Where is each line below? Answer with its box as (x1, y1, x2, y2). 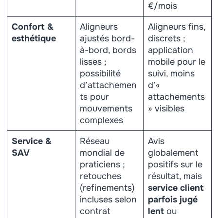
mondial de (79, 147, 125, 158)
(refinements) (79, 182, 135, 193)
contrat (79, 206, 110, 217)
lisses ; (79, 56, 107, 67)
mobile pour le (147, 56, 205, 67)
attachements (147, 91, 205, 102)
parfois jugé (147, 194, 198, 205)
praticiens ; (79, 159, 125, 170)
